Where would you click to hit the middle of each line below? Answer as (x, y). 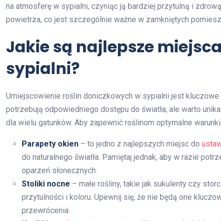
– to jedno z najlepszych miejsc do (140, 144)
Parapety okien (50, 144)
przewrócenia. (46, 211)
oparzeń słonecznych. (59, 171)
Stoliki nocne (46, 184)
